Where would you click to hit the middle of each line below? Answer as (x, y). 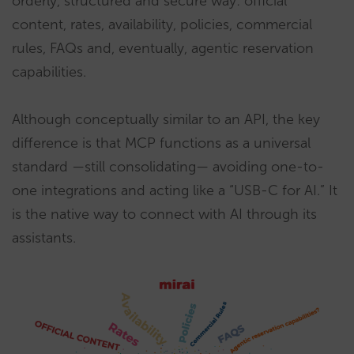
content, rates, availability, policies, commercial (162, 24)
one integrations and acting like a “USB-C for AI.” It (175, 190)
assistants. (44, 238)
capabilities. (49, 72)
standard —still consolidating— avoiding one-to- (168, 167)
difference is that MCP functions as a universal (161, 143)
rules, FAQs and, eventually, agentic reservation (163, 48)
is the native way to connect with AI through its (164, 214)
